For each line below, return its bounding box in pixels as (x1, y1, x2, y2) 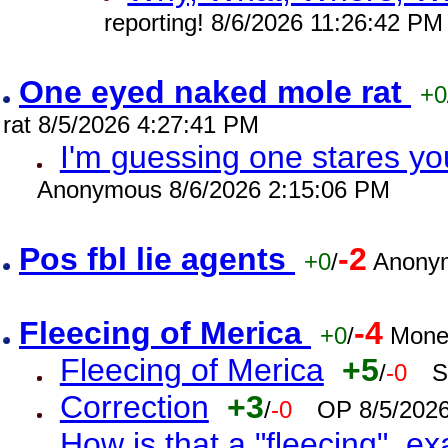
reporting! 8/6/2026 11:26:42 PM (104, 9, 444, 36)
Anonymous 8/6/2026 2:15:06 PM (36, 176, 390, 203)
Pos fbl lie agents (19, 241, 295, 277)
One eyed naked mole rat (19, 74, 411, 110)
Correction (59, 389, 209, 425)
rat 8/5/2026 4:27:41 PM (3, 111, 259, 138)
